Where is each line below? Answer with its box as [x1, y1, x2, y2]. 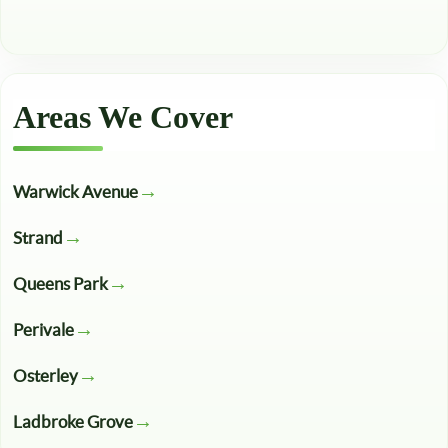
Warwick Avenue [13, 182, 138, 201]
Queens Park [13, 274, 108, 293]
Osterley [13, 366, 78, 385]
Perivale [13, 320, 74, 339]
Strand [13, 228, 63, 247]
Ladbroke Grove [13, 412, 133, 431]
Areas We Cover [13, 99, 233, 135]
